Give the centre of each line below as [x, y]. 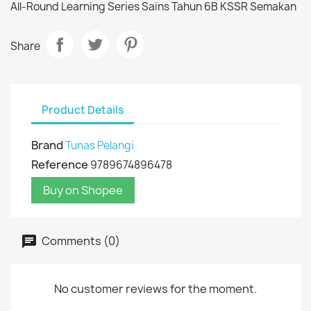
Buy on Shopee [83, 190]
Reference [60, 165]
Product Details [83, 110]
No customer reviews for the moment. [155, 289]
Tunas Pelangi [100, 145]
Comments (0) [80, 241]
